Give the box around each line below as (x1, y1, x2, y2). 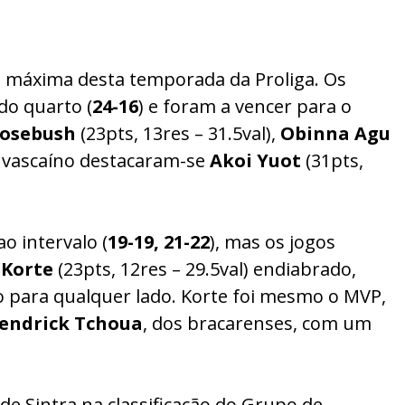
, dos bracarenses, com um (143, 311, 372, 335)
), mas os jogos (210, 230, 335, 254)
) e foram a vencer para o (138, 94, 352, 118)
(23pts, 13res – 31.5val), (76, 121, 280, 146)
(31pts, (301, 148, 363, 173)
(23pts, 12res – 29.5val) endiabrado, (53, 257, 356, 281)
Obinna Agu (280, 121, 391, 146)
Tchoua (74, 311, 143, 335)
